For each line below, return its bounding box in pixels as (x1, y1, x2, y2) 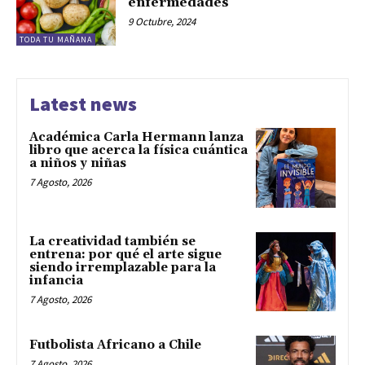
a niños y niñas (29, 155, 126, 171)
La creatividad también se (29, 233, 196, 249)
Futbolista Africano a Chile (29, 337, 201, 354)
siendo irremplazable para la (29, 259, 216, 275)
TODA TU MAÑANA (20, 33, 92, 45)
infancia (29, 272, 83, 288)
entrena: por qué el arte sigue (29, 246, 222, 262)
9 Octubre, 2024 (128, 15, 196, 29)
